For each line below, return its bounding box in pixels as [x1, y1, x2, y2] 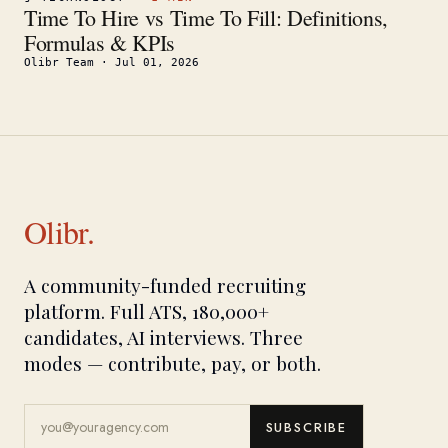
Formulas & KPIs [24, 28, 176, 57]
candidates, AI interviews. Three [24, 324, 303, 350]
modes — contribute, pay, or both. [24, 350, 321, 376]
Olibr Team [24, 56, 94, 69]
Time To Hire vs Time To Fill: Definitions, [24, 3, 389, 32]
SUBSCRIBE [265, 418, 347, 437]
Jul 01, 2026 [115, 56, 199, 69]
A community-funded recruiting [24, 272, 306, 298]
